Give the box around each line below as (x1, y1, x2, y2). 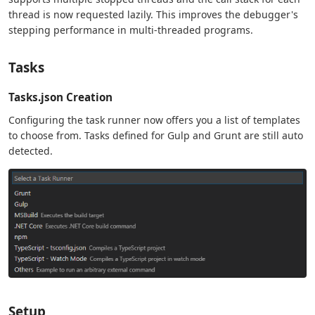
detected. (8, 143, 53, 157)
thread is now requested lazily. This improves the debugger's (8, 7, 298, 21)
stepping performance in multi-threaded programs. (8, 22, 253, 37)
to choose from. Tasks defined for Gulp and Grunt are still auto (8, 128, 303, 142)
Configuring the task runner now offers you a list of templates (8, 112, 300, 127)
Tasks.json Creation (8, 89, 112, 104)
